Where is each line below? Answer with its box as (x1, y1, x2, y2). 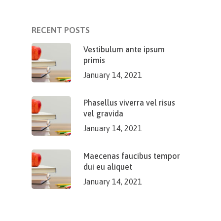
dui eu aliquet (83, 162, 132, 171)
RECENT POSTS (32, 25, 90, 35)
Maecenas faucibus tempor (83, 151, 180, 160)
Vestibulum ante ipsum (83, 45, 165, 54)
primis (83, 56, 105, 65)
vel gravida (83, 109, 123, 118)
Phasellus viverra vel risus (83, 98, 175, 107)
